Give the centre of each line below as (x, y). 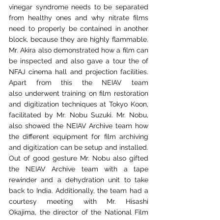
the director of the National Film (94, 212)
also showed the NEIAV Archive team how (79, 126)
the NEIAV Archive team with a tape (79, 169)
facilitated (25, 115)
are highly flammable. (113, 39)
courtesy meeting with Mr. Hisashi (79, 201)
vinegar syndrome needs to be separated (79, 7)
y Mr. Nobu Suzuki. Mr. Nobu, (99, 115)
